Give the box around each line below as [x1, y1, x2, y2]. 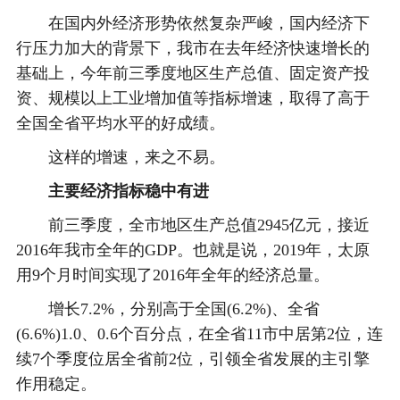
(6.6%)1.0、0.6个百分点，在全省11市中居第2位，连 [15, 325, 383, 343]
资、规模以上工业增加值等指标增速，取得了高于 [15, 89, 370, 107]
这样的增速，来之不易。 [15, 148, 225, 166]
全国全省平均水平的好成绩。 [15, 114, 225, 132]
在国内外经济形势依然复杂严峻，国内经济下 [15, 14, 370, 32]
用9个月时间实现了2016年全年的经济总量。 [15, 266, 329, 284]
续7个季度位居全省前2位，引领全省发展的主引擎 [15, 350, 370, 368]
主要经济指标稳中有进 [47, 182, 209, 200]
